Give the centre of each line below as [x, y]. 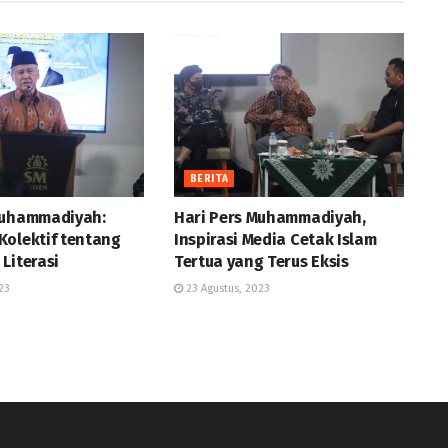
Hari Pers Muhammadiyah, [269, 218]
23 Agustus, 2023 [226, 289]
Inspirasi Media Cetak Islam [275, 240]
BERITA [209, 179]
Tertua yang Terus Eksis [261, 262]
